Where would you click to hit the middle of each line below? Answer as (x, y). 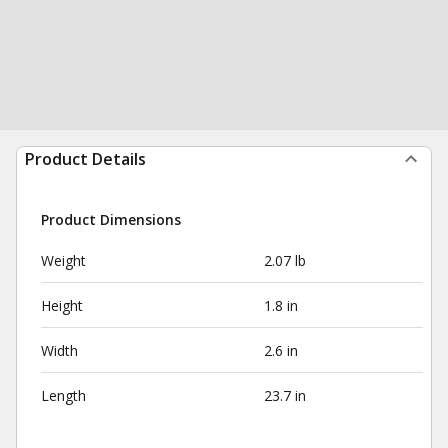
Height (62, 305)
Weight (63, 260)
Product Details (85, 159)
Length (63, 395)
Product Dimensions (111, 219)
